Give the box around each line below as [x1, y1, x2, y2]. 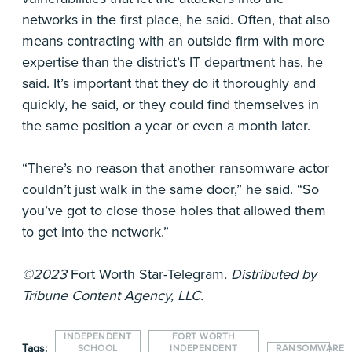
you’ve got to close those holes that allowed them [22, 202, 326, 220]
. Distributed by [224, 266, 317, 284]
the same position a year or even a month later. [22, 117, 310, 135]
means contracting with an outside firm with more [22, 32, 324, 50]
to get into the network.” [22, 223, 169, 241]
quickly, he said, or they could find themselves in [22, 96, 319, 114]
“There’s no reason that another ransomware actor [22, 159, 329, 178]
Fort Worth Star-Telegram [71, 266, 224, 284]
